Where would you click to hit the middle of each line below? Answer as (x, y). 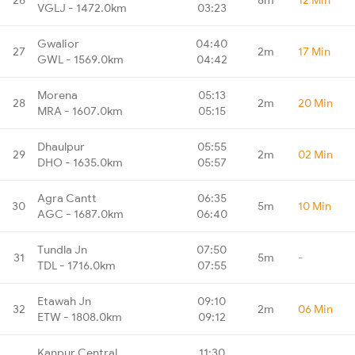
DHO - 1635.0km (80, 162)
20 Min (315, 103)
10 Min (315, 206)
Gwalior (58, 43)
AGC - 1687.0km (80, 214)
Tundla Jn (62, 249)
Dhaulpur (61, 146)
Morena (57, 95)
